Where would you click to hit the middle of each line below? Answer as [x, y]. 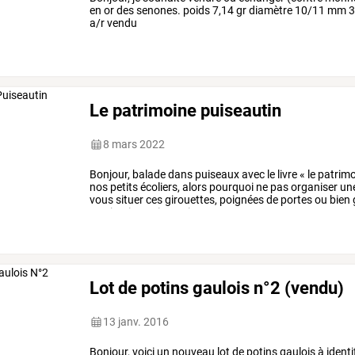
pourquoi [231, 187]
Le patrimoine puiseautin [186, 111]
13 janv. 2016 [136, 322]
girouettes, [190, 200]
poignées [241, 200]
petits [123, 187]
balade [148, 175]
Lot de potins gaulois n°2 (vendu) [217, 288]
